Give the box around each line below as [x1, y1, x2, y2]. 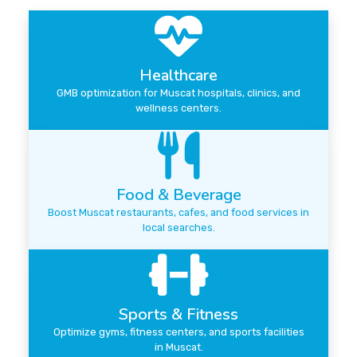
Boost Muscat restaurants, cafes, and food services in [48, 206, 309, 219]
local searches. [142, 222, 215, 234]
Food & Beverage [116, 184, 241, 206]
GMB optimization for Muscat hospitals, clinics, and [57, 87, 300, 100]
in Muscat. [154, 341, 203, 354]
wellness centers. [135, 102, 222, 115]
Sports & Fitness [119, 304, 238, 326]
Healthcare [139, 65, 218, 87]
